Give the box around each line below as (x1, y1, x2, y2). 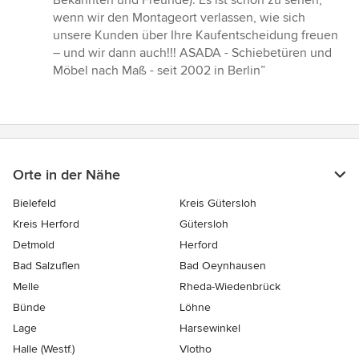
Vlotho (179, 342, 212, 357)
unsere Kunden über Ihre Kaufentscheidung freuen (53, 27, 338, 44)
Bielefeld (13, 196, 56, 211)
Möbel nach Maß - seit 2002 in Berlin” (53, 63, 265, 79)
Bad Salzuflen (13, 259, 80, 273)
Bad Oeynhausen (179, 259, 266, 273)
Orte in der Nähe (13, 166, 120, 184)
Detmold (13, 238, 54, 252)
